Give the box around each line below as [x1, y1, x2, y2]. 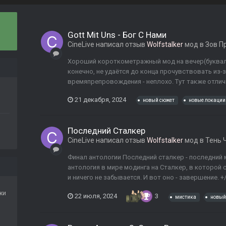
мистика [175, 194, 196, 200]
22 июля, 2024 [75, 192, 117, 200]
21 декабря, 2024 [75, 95, 126, 103]
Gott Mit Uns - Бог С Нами [68, 30, 166, 40]
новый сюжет [143, 97, 175, 103]
